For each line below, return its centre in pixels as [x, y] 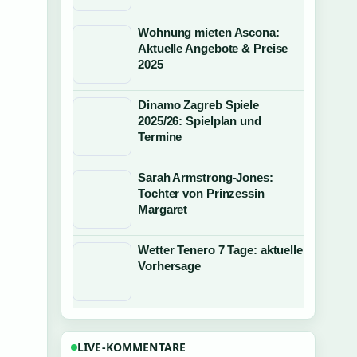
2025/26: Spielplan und [200, 121]
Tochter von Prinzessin [201, 193]
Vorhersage [170, 266]
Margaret [163, 209]
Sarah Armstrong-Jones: [206, 177]
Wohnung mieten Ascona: [209, 32]
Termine [160, 137]
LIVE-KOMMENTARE [132, 347]
